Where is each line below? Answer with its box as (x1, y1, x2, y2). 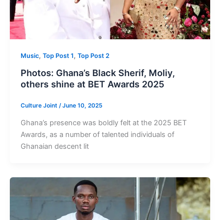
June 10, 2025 (62, 102, 102, 109)
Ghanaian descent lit (20, 142, 89, 151)
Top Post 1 (42, 52, 74, 60)
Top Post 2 (77, 52, 110, 60)
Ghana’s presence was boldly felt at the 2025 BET (20, 118, 187, 128)
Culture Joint (20, 102, 59, 109)
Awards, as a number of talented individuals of (20, 130, 174, 139)
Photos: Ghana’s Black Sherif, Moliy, (20, 67, 175, 79)
